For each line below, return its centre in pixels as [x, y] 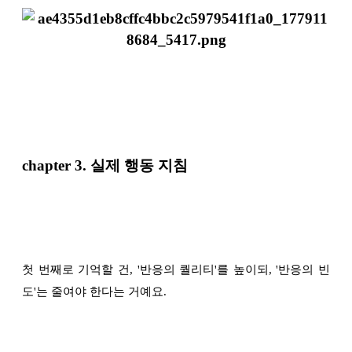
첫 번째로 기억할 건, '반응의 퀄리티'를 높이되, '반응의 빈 [176, 270]
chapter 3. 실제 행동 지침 [105, 166]
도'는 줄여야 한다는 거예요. [94, 292]
